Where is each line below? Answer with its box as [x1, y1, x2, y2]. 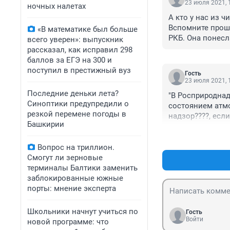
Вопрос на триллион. [37, 143, 114, 152]
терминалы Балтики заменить [27, 163, 138, 172]
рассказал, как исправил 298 [27, 45, 132, 54]
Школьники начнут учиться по [27, 207, 138, 216]
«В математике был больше [37, 25, 138, 34]
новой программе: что [27, 217, 109, 226]
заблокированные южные [27, 174, 123, 183]
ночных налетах [27, 2, 86, 11]
